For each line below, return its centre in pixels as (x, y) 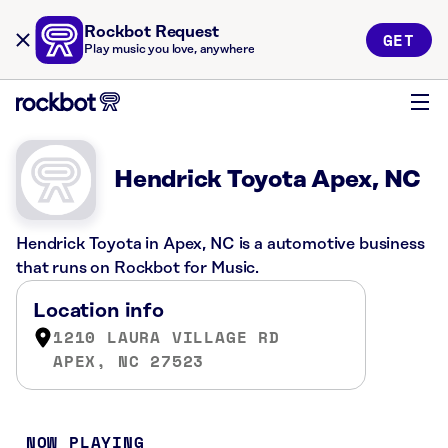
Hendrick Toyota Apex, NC (268, 180)
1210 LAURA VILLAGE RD (166, 337)
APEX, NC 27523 (129, 361)
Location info (98, 311)
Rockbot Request (151, 32)
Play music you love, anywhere (169, 49)
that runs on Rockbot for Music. (138, 268)
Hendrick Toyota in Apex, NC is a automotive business (220, 244)
